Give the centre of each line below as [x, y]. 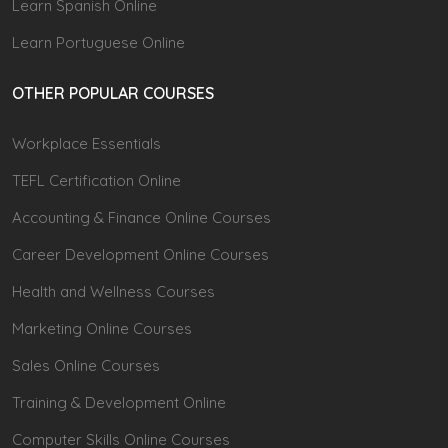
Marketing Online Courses [102, 328]
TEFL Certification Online [96, 180]
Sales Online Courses [86, 365]
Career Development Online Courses [140, 254]
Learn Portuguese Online [98, 42]
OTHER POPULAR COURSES [113, 92]
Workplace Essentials [86, 143]
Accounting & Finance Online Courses [141, 217]
